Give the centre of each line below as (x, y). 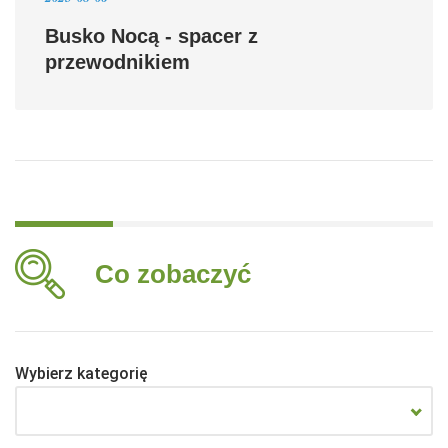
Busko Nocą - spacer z (151, 36)
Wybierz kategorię (81, 374)
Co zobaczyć (173, 274)
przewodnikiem (117, 62)
